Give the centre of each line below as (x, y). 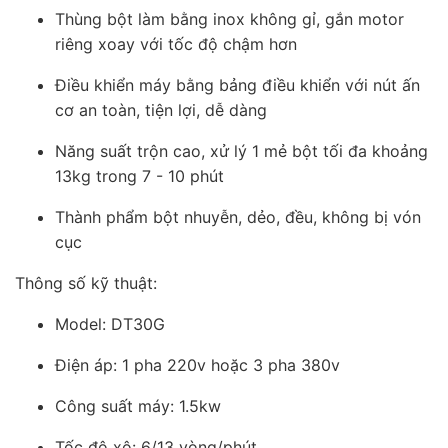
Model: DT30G (110, 323)
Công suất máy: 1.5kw (138, 405)
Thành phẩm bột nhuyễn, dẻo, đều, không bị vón (238, 216)
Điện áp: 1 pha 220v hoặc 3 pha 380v (197, 364)
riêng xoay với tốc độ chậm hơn (176, 43)
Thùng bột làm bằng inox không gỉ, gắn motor (229, 18)
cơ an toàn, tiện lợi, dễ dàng (161, 109)
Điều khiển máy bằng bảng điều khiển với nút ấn (237, 84)
